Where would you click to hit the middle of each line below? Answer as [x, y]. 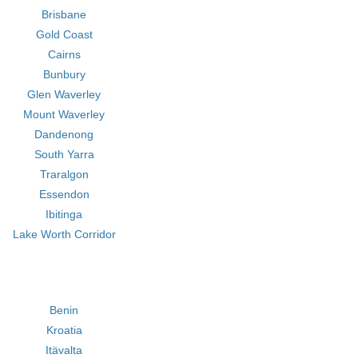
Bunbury [64, 74]
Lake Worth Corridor [64, 234]
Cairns [64, 54]
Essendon [64, 194]
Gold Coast [64, 34]
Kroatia [64, 330]
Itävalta [64, 350]
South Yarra [64, 154]
